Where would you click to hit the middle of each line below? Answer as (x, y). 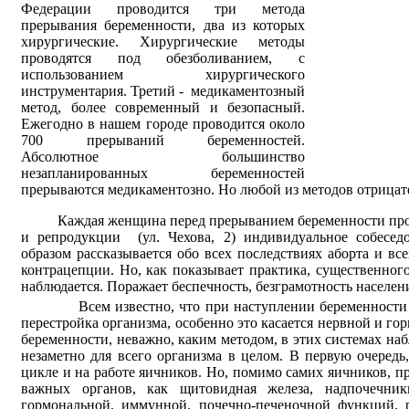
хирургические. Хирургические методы (163, 41)
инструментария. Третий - (104, 90)
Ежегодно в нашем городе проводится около (163, 123)
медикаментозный (248, 90)
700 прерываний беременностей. (163, 140)
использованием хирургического (163, 74)
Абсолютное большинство (163, 156)
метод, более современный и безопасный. (163, 107)
